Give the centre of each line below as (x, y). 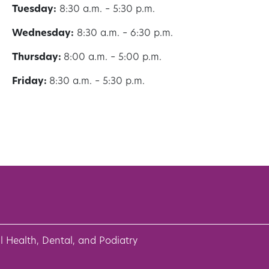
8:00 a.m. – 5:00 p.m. (113, 58)
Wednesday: (43, 34)
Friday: (31, 82)
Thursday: (38, 58)
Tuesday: (34, 10)
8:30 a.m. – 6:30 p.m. (123, 34)
